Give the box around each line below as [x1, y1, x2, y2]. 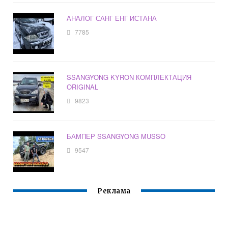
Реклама [97, 187, 131, 196]
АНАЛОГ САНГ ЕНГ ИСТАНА [67, 13, 157, 23]
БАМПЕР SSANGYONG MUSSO [67, 131, 166, 141]
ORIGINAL [67, 82, 99, 92]
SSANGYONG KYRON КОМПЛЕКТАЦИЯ [67, 72, 192, 82]
